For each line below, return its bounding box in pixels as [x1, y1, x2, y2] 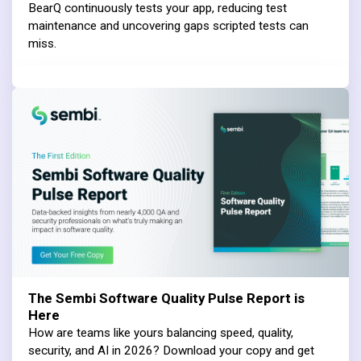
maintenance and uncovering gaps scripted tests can [28, 18, 309, 33]
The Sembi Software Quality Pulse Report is [28, 288, 305, 309]
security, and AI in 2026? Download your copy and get [28, 342, 314, 358]
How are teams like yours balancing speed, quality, [28, 325, 293, 340]
